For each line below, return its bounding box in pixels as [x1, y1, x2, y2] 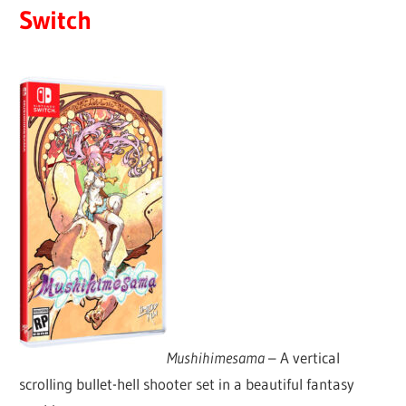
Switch [19, 4, 92, 35]
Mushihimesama [167, 348, 266, 368]
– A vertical [265, 348, 341, 368]
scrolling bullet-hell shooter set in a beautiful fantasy [19, 374, 355, 394]
